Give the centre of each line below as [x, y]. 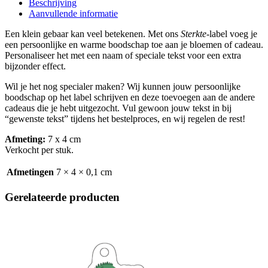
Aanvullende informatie [73, 13]
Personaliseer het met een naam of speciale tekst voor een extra [123, 55]
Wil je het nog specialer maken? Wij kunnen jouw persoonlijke [123, 86]
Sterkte [194, 33]
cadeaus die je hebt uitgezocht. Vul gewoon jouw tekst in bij [118, 108]
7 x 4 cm [63, 139]
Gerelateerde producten [62, 197]
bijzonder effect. [35, 66]
